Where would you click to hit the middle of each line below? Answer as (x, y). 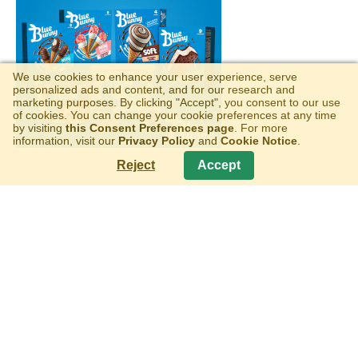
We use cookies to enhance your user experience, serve (155, 76)
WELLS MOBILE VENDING (179, 259)
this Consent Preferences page (150, 127)
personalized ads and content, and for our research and (154, 89)
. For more (261, 127)
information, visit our (66, 140)
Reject (136, 165)
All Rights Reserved (179, 297)
